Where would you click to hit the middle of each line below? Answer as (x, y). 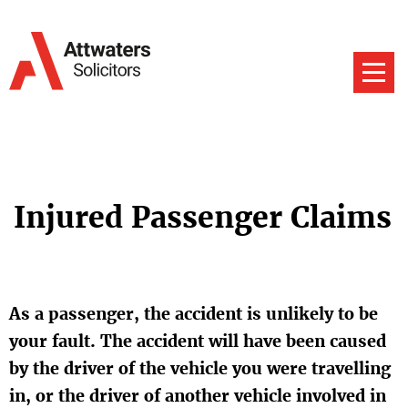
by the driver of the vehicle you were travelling (200, 368)
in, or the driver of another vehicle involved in (198, 396)
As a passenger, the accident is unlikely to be (194, 314)
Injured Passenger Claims (203, 218)
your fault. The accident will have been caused (198, 341)
